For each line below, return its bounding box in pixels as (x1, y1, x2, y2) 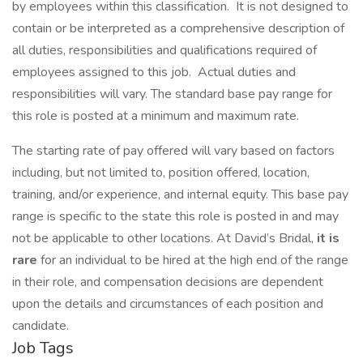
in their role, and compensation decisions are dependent (12, 273, 323, 291)
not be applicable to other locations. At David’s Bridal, (12, 229, 317, 247)
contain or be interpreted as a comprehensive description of (12, 19, 344, 37)
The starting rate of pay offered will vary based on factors (12, 142, 335, 160)
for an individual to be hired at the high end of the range (37, 251, 348, 269)
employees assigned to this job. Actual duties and (12, 63, 296, 81)
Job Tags (12, 337, 74, 359)
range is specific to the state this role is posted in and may (12, 207, 339, 225)
